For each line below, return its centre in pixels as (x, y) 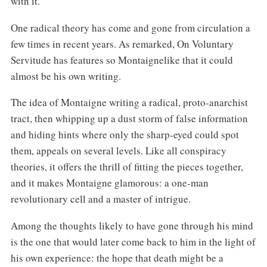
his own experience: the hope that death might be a (117, 258)
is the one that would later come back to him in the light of (133, 242)
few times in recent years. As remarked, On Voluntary (122, 44)
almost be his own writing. (66, 76)
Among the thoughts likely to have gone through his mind (132, 226)
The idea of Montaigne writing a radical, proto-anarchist (129, 103)
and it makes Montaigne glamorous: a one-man (109, 183)
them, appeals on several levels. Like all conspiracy (118, 151)
